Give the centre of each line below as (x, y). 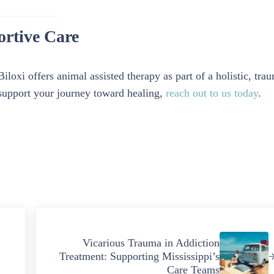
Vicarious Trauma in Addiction (151, 243)
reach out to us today (210, 93)
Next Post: (58, 215)
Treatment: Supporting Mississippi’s (140, 256)
